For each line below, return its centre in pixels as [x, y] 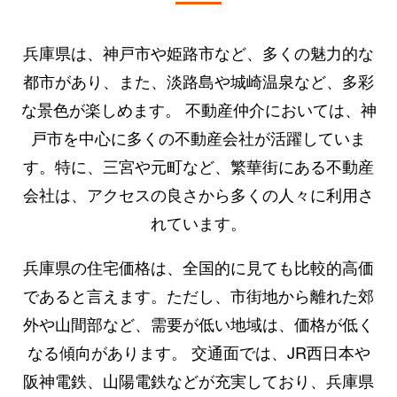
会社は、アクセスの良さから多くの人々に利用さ [198, 194]
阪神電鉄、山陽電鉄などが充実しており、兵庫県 [198, 380]
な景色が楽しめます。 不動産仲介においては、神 [198, 109]
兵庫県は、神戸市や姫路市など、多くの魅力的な [198, 52]
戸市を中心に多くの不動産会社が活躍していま [198, 137]
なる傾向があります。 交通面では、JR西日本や [198, 351]
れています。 [198, 222]
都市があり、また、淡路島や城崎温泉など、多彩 [198, 80]
